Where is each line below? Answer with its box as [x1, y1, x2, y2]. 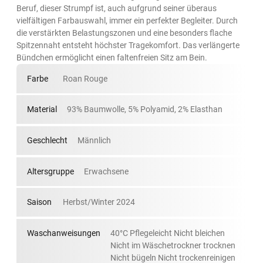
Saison [26, 197, 52, 207]
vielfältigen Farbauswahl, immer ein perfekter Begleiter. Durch [16, 16, 238, 26]
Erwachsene [84, 166, 129, 176]
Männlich [77, 135, 112, 145]
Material [26, 104, 57, 114]
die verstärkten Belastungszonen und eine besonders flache [16, 28, 232, 38]
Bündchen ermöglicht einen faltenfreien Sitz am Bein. [16, 53, 208, 63]
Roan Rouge [62, 73, 107, 83]
